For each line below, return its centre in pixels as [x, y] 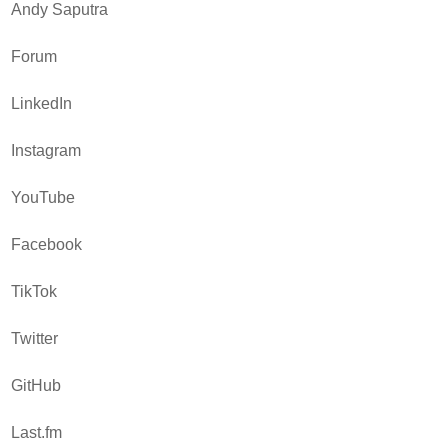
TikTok [34, 291]
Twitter [35, 338]
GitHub [36, 385]
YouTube [43, 197]
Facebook [47, 244]
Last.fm [37, 432]
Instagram [46, 150]
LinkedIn [42, 103]
